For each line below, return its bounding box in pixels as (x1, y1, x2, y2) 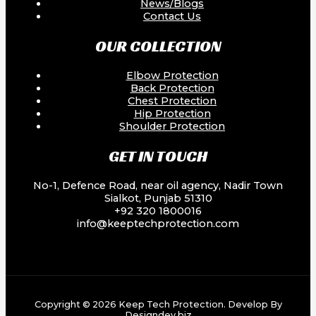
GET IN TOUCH (109, 145, 207, 166)
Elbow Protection (126, 68, 219, 82)
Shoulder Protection (119, 119, 225, 133)
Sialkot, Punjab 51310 (104, 191, 212, 205)
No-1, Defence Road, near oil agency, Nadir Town (33, 178, 283, 192)
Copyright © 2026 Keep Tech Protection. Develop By (34, 299, 282, 310)
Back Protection (130, 81, 214, 95)
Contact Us (143, 10, 201, 23)
